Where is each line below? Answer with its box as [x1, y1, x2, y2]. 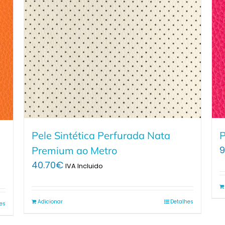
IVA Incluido [65, 162, 103, 171]
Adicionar [38, 198, 63, 206]
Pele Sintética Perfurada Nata [32, 129, 171, 142]
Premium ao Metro [32, 144, 118, 157]
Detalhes [170, 198, 193, 206]
